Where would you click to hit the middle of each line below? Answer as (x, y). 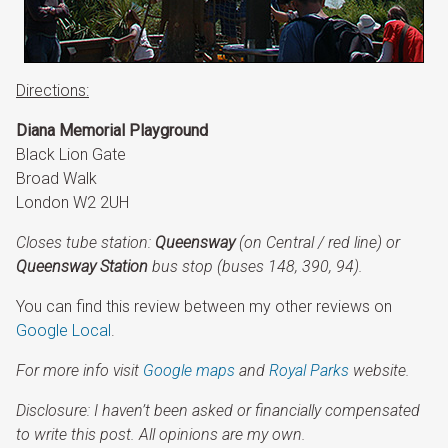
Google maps (189, 371)
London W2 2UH (72, 203)
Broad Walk (56, 179)
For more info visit (79, 371)
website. (379, 371)
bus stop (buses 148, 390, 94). (255, 267)
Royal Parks (309, 371)
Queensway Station (82, 267)
